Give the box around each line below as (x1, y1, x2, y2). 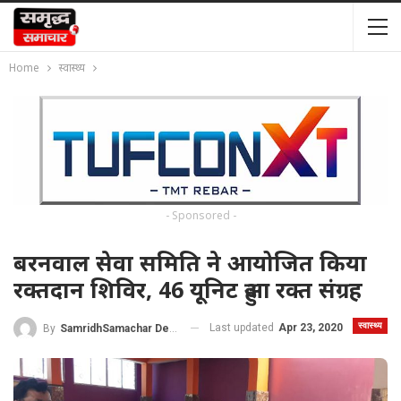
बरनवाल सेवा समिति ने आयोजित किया (13, 246, 367, 277)
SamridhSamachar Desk (60, 321, 169, 335)
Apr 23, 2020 (278, 320, 343, 334)
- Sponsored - (165, 207, 236, 223)
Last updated (209, 320, 277, 334)
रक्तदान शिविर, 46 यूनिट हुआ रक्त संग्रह (13, 273, 363, 304)
